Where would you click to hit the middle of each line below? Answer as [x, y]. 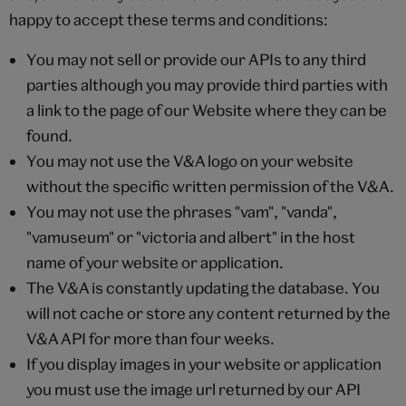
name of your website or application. [155, 262]
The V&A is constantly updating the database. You [203, 287]
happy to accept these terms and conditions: [169, 19]
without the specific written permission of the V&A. [210, 186]
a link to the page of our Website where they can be [206, 110]
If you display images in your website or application [203, 363]
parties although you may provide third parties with [207, 84]
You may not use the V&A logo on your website [189, 160]
